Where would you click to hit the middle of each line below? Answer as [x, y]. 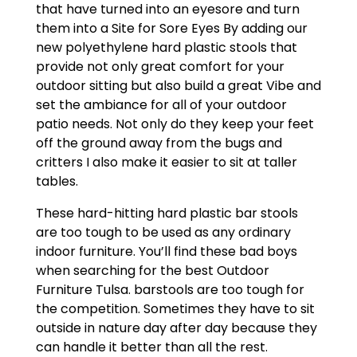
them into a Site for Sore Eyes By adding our [171, 29]
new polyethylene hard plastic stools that [166, 48]
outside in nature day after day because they [176, 328]
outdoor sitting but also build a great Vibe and [178, 86]
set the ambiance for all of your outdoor [161, 105]
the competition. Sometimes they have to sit [175, 309]
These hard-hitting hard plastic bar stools [167, 214]
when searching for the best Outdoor [152, 271]
